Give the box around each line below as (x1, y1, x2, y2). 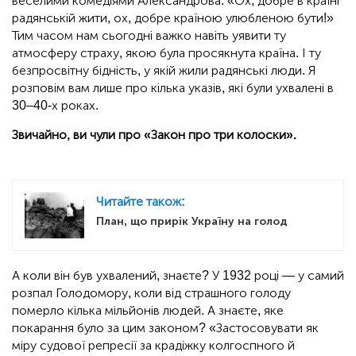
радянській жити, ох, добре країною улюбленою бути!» (12, 10, 334, 26)
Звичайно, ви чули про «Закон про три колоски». (12, 127, 296, 143)
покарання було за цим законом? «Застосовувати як (12, 319, 319, 335)
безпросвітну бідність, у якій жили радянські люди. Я (12, 63, 316, 79)
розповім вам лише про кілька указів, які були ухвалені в (12, 80, 334, 96)
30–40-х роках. (12, 98, 99, 114)
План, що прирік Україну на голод (96, 215, 288, 229)
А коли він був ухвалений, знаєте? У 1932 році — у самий (12, 267, 344, 283)
